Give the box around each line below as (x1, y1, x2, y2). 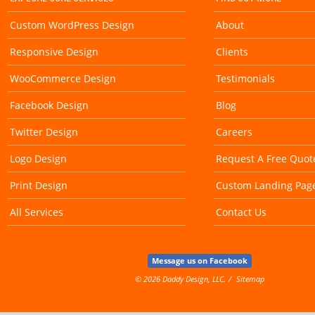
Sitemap (236, 273, 264, 284)
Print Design (10, 178, 67, 192)
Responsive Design (10, 44, 98, 58)
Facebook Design (10, 98, 89, 112)
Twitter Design (10, 124, 78, 139)
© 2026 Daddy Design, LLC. (135, 273, 226, 284)
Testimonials (216, 71, 275, 85)
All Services (10, 205, 63, 219)
